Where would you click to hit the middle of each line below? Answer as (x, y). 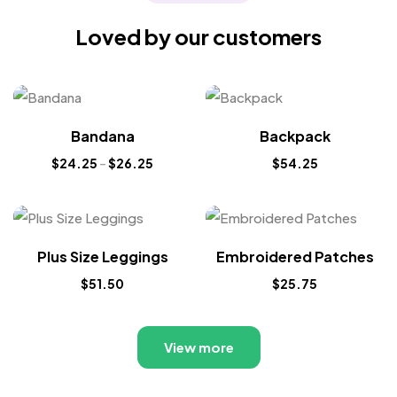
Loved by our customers (198, 36)
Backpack (295, 136)
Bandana (102, 136)
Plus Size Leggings (102, 256)
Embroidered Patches (295, 256)
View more (198, 346)
